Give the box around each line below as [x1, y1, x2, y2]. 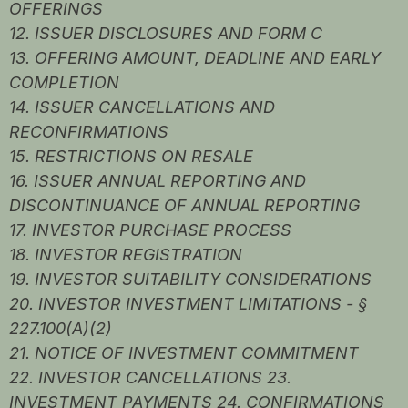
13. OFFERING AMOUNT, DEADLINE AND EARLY [9, 48, 381, 68]
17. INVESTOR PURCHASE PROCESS [9, 220, 291, 240]
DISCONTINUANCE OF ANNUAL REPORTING [9, 196, 360, 216]
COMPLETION [9, 73, 119, 93]
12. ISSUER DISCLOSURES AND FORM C [9, 24, 322, 44]
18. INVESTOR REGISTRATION [9, 245, 242, 265]
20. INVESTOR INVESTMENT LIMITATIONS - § [9, 294, 367, 314]
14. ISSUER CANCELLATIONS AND [9, 97, 275, 117]
